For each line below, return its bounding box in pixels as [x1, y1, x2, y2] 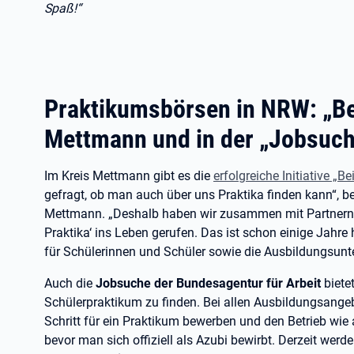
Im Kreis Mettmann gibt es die [44, 168, 213, 183]
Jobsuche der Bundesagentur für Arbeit [96, 275, 324, 291]
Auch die [44, 275, 96, 291]
